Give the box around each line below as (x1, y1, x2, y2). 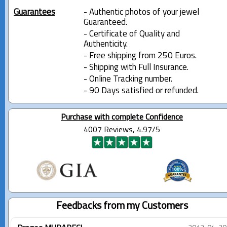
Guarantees (14, 8, 55, 17)
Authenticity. (83, 40, 128, 49)
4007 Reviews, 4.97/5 (84, 126, 160, 134)
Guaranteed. (83, 18, 127, 27)
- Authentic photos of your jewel (83, 8, 199, 17)
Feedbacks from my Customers (56, 201, 188, 211)
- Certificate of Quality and (83, 29, 180, 39)
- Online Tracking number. (83, 74, 172, 84)
